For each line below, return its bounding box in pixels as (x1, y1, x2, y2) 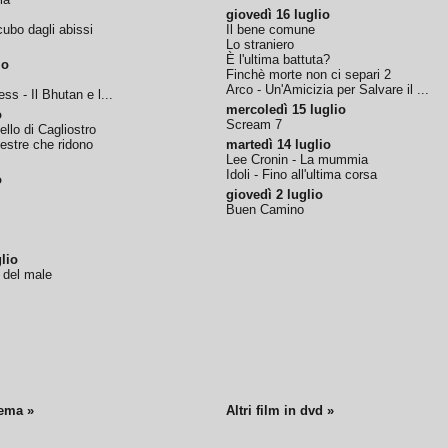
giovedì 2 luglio (226, 187, 324, 202)
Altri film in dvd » (226, 403, 335, 418)
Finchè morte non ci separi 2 (226, 67, 392, 82)
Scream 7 (226, 117, 283, 132)
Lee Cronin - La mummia (226, 152, 369, 167)
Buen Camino (226, 202, 305, 217)
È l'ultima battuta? (226, 52, 331, 67)
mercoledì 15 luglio (226, 102, 347, 117)
